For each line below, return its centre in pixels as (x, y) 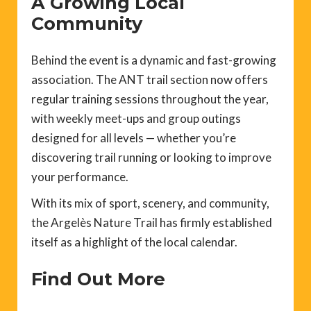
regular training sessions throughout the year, (150, 99)
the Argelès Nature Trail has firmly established (152, 223)
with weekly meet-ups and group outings (136, 119)
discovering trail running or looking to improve (151, 158)
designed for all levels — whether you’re (134, 138)
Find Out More (98, 279)
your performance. (80, 177)
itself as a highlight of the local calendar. (134, 242)
